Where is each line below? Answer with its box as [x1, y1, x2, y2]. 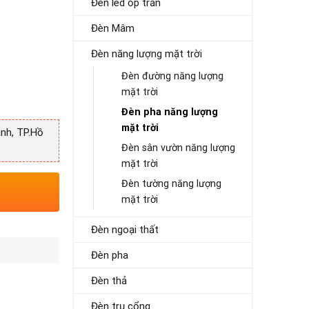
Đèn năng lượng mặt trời [91, 48, 202, 60]
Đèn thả [91, 275, 127, 287]
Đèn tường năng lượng [121, 178, 221, 190]
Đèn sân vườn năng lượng [121, 142, 235, 154]
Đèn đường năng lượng [121, 70, 223, 82]
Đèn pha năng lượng [121, 106, 218, 118]
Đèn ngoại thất [91, 223, 159, 236]
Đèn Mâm [91, 22, 134, 34]
